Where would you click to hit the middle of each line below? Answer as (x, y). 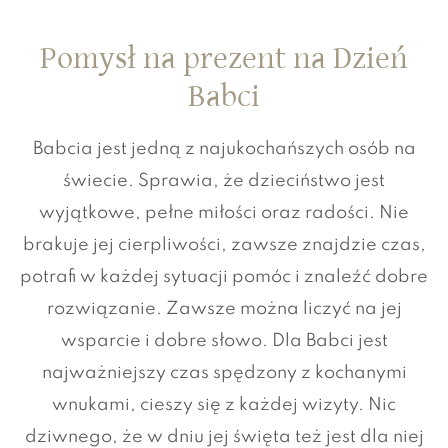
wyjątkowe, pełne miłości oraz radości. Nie (224, 213)
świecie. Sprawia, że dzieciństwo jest (224, 181)
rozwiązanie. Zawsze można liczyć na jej (224, 309)
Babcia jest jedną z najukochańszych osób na (224, 149)
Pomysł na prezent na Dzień (224, 58)
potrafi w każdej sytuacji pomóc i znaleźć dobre (224, 277)
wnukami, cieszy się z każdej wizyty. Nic (224, 405)
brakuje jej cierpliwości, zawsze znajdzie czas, (224, 245)
